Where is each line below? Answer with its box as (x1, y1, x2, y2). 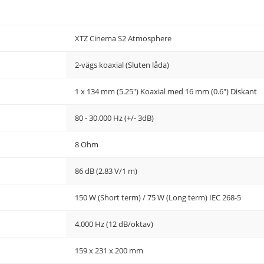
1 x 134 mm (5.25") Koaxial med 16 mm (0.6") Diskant (75, 86, 257, 97)
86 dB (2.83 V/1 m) (75, 166, 137, 176)
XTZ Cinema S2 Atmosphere (75, 33, 171, 44)
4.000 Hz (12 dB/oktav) (75, 219, 153, 229)
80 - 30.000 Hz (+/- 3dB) (75, 113, 154, 123)
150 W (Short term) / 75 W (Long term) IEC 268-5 (75, 192, 241, 203)
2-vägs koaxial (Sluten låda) (75, 60, 169, 70)
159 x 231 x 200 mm (75, 245, 143, 256)
